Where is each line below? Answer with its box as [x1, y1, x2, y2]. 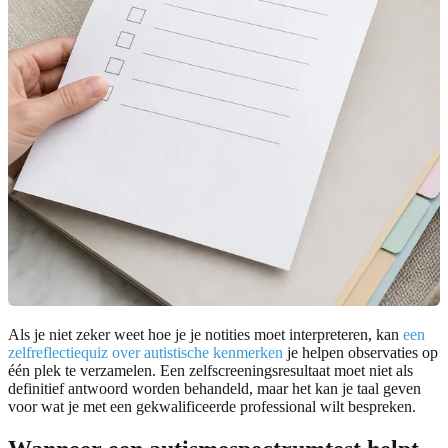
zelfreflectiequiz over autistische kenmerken [8, 343, 283, 361]
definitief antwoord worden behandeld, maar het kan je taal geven [8, 379, 421, 397]
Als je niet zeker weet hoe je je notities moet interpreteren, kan [8, 325, 403, 343]
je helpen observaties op [283, 343, 438, 361]
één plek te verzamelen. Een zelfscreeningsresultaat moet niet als [8, 361, 413, 379]
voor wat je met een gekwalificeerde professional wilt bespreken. [8, 397, 416, 415]
